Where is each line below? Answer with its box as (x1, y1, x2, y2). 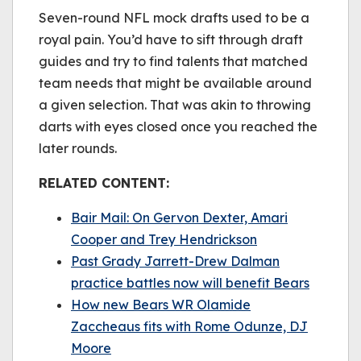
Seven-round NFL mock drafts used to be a (39, 10, 309, 26)
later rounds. (39, 140, 117, 156)
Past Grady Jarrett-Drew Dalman (71, 253, 280, 269)
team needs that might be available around (39, 75, 312, 91)
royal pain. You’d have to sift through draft (39, 31, 303, 48)
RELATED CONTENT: (39, 175, 169, 191)
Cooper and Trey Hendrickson (71, 231, 257, 247)
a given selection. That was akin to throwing (39, 97, 311, 113)
